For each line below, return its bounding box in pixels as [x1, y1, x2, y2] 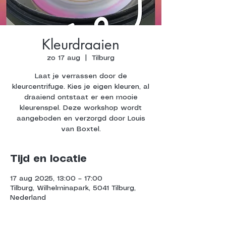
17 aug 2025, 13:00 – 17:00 [10, 175, 102, 182]
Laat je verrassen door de [34, 73, 127, 80]
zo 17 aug [47, 54, 80, 62]
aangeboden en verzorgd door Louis [16, 115, 145, 122]
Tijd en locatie [10, 154, 87, 164]
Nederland [10, 194, 46, 201]
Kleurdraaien [42, 35, 120, 53]
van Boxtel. [61, 126, 101, 133]
